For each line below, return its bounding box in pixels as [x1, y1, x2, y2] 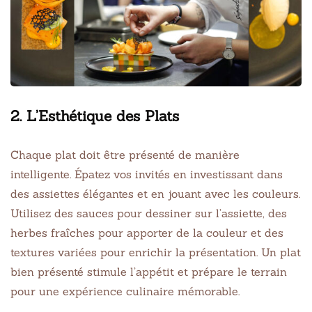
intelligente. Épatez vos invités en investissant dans [10, 166, 283, 181]
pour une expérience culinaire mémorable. [10, 283, 240, 298]
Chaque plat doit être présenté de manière [10, 147, 240, 162]
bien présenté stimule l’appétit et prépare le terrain [10, 264, 287, 279]
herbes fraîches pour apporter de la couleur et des [10, 225, 283, 240]
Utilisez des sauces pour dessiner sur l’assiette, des [10, 205, 287, 220]
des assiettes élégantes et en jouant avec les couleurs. [10, 186, 300, 201]
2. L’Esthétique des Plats [10, 106, 179, 125]
